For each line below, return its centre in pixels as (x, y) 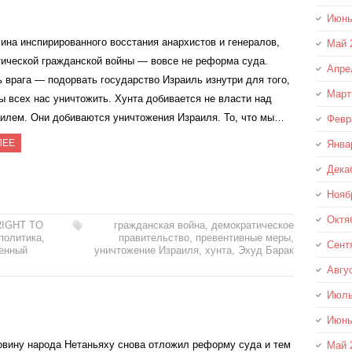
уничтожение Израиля (146, 250)
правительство (154, 237)
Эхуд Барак (266, 250)
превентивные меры (243, 237)
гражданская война (159, 225)
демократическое (252, 225)
